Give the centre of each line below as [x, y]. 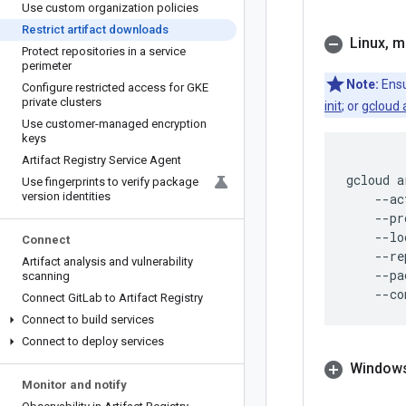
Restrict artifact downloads [95, 29]
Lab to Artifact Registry [143, 298]
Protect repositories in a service [104, 51]
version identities [66, 196]
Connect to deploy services [93, 341]
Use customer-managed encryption [114, 124]
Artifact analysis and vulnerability [107, 261]
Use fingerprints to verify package [110, 182]
